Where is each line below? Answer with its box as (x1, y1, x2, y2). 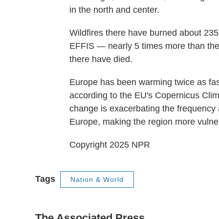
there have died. (69, 54, 132, 64)
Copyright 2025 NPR (69, 140, 150, 150)
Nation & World (70, 175, 124, 183)
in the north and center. (69, 5, 159, 15)
